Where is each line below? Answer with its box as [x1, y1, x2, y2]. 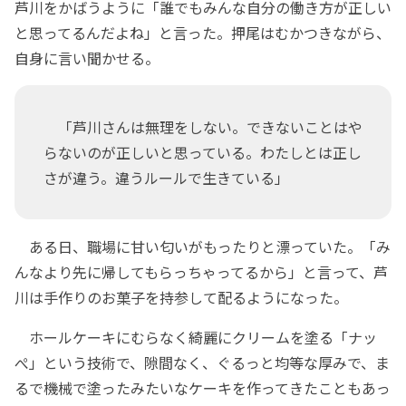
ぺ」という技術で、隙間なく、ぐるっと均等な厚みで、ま [14, 352, 390, 374]
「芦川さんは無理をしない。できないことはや [43, 116, 362, 139]
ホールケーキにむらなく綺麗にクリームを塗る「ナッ [14, 326, 377, 349]
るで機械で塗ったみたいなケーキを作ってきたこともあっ [14, 377, 391, 400]
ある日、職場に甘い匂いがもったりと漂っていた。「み [14, 236, 391, 258]
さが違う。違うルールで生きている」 [43, 167, 289, 189]
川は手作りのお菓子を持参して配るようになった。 [14, 286, 348, 309]
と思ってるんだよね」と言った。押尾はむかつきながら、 [14, 22, 391, 44]
